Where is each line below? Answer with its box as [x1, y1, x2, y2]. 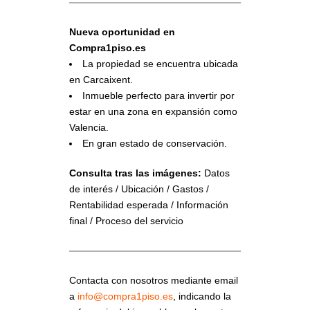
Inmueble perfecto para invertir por [82, 90, 235, 101]
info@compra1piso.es [77, 291, 173, 302]
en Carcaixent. [69, 74, 133, 85]
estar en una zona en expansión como [69, 106, 237, 117]
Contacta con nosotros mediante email [69, 275, 238, 286]
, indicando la [173, 291, 231, 302]
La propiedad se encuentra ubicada [82, 58, 238, 69]
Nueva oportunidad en [69, 26, 175, 37]
